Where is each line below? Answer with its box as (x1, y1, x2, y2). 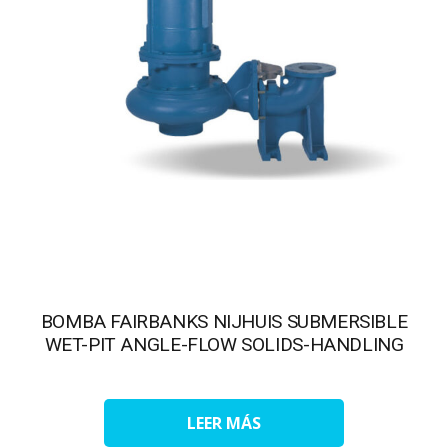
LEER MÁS (187, 411, 261, 434)
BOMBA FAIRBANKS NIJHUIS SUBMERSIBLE (40, 310, 408, 334)
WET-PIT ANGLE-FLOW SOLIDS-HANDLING (44, 333, 404, 357)
